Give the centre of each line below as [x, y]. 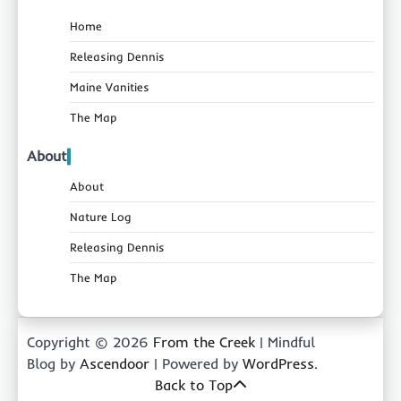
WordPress [278, 364]
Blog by [53, 364]
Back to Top [193, 385]
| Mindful [285, 342]
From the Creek [204, 342]
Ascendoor [115, 364]
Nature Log [101, 217]
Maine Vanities [110, 87]
